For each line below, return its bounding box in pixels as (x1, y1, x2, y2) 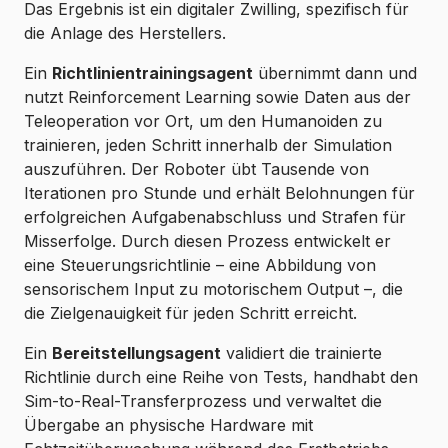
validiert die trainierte (221, 343, 382, 364)
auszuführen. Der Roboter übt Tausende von (24, 159, 369, 180)
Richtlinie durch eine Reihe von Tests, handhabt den (24, 367, 418, 388)
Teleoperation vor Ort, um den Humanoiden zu (24, 111, 382, 132)
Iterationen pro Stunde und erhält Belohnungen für (24, 183, 415, 204)
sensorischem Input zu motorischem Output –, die (24, 279, 403, 300)
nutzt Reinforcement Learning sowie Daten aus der (24, 87, 411, 108)
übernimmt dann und (253, 63, 417, 84)
